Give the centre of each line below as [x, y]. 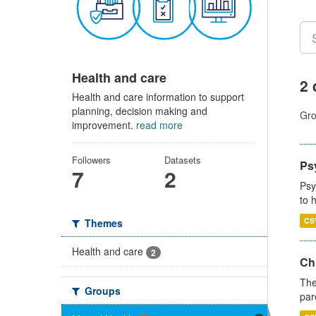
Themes [102, 223]
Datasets [182, 159]
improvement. [104, 124]
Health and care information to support [158, 96]
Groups [101, 290]
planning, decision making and [140, 110]
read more [159, 124]
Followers [91, 159]
